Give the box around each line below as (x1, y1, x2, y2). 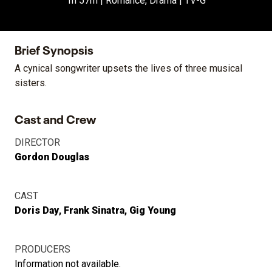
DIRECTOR (15, 137, 60, 149)
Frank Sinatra (64, 205, 124, 217)
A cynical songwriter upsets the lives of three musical (15, 63, 242, 75)
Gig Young (129, 205, 176, 217)
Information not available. (15, 258, 121, 270)
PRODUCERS (15, 243, 70, 256)
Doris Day (15, 205, 59, 217)
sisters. (15, 77, 47, 89)
